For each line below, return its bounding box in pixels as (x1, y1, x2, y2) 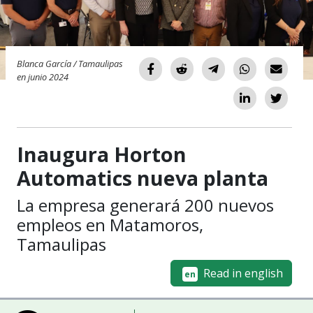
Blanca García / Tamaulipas (17, 57, 123, 71)
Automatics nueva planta (17, 164, 268, 192)
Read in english (200, 265, 283, 282)
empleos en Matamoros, (17, 213, 203, 237)
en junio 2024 (17, 71, 68, 84)
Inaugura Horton (17, 140, 187, 168)
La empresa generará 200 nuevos (17, 194, 274, 217)
